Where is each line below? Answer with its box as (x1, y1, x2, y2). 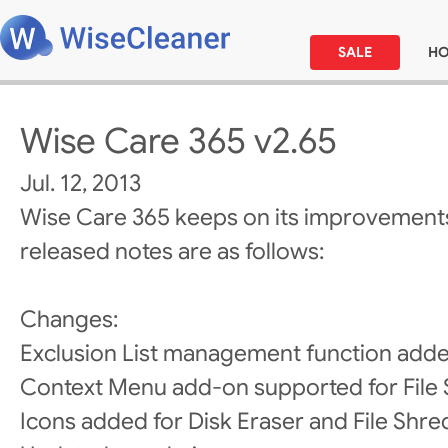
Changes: (20, 305, 118, 334)
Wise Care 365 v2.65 (20, 119, 337, 163)
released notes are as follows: (20, 237, 324, 266)
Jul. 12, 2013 (20, 169, 141, 198)
